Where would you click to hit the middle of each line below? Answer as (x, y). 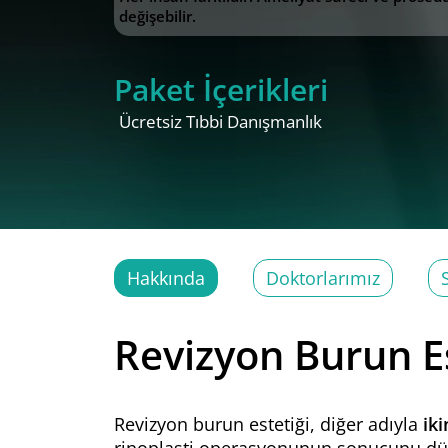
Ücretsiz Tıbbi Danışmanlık (220, 121)
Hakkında (166, 278)
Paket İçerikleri (221, 89)
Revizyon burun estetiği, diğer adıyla (268, 424)
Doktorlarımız (323, 278)
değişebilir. (157, 16)
